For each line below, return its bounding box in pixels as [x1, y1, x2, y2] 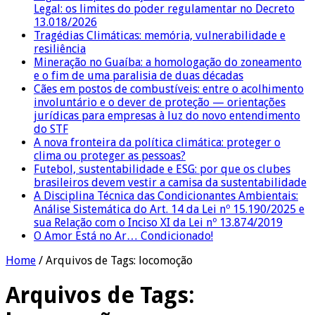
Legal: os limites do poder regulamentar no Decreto [34, 1, 295, 15]
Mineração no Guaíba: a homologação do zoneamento [34, 55, 302, 69]
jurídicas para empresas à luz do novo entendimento [34, 108, 300, 122]
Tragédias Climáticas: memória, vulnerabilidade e [34, 28, 285, 42]
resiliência [34, 41, 86, 56]
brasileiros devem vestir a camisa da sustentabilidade [34, 175, 307, 189]
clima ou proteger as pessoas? [34, 148, 186, 162]
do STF [34, 122, 68, 136]
